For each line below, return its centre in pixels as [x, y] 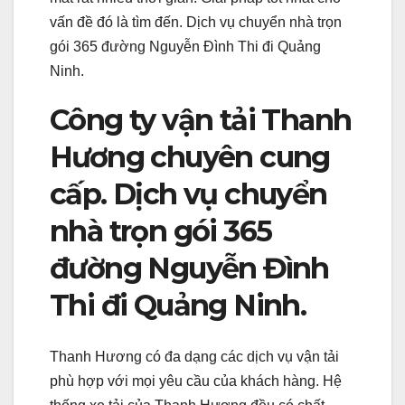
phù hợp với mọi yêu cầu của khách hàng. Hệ [196, 381]
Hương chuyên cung [190, 157]
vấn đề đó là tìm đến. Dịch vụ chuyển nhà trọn [196, 23]
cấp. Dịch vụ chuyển [188, 194]
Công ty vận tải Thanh [201, 120]
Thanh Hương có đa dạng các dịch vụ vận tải [194, 356]
